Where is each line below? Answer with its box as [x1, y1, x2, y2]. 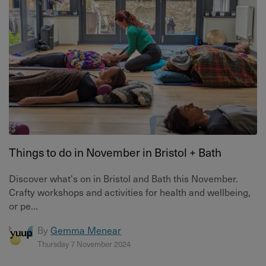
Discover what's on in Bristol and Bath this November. [9, 171, 238, 185]
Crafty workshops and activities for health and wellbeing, [9, 185, 251, 199]
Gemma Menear [50, 223, 121, 237]
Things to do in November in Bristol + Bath [9, 144, 221, 161]
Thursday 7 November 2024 [37, 238, 131, 249]
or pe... [9, 198, 38, 213]
